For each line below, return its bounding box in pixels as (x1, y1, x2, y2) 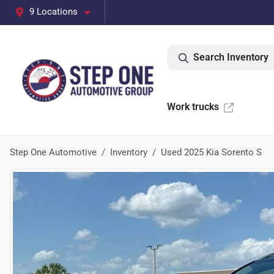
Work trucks (167, 101, 219, 113)
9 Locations (29, 6, 78, 17)
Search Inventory (193, 51, 268, 63)
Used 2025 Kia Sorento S (161, 147, 262, 158)
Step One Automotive (10, 147, 97, 158)
